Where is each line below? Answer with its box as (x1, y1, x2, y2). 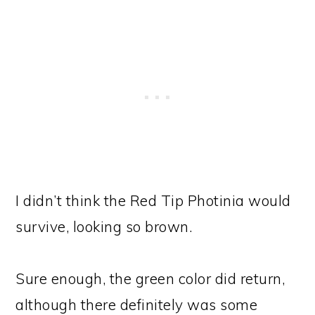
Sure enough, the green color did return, (15, 269, 285, 288)
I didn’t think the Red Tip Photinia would (15, 191, 291, 210)
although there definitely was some (15, 295, 258, 314)
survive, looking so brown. (15, 217, 193, 236)
